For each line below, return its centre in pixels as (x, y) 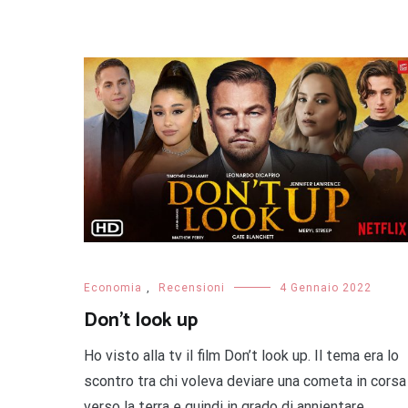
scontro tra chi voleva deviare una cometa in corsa (245, 381)
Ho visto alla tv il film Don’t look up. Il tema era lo (241, 355)
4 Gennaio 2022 (326, 287)
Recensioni (192, 287)
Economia (113, 287)
